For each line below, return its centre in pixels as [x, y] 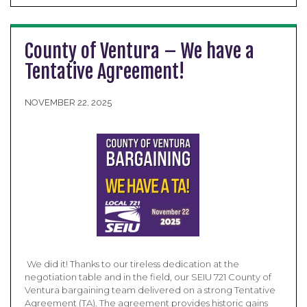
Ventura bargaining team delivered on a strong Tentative [150, 290]
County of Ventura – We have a [139, 51]
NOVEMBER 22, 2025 [68, 102]
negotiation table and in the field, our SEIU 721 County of [148, 277]
